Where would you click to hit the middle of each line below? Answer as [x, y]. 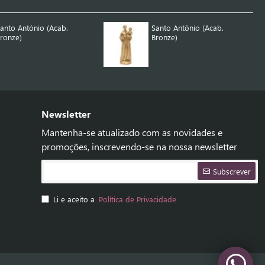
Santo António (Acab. [188, 28]
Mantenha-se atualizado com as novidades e [132, 132]
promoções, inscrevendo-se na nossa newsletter [139, 146]
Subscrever [232, 171]
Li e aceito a [75, 199]
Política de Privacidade [138, 199]
